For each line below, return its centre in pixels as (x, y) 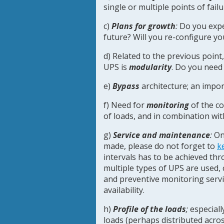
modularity (150, 67)
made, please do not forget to (160, 146)
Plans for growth (143, 26)
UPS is (116, 67)
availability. (124, 190)
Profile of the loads (149, 209)
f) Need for (125, 105)
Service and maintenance (161, 135)
